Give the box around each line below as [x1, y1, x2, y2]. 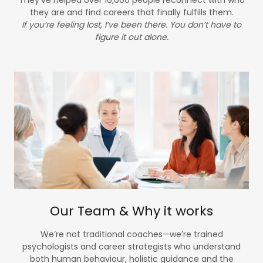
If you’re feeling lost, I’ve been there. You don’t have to [22, 18, 241, 31]
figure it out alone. [95, 31, 168, 43]
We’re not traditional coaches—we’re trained [40, 228, 223, 241]
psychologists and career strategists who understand [22, 241, 241, 253]
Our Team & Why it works [50, 202, 213, 221]
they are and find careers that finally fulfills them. [29, 6, 234, 18]
